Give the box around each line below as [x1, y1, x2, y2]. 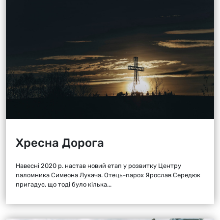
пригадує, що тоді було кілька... [16, 181, 111, 189]
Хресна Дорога [16, 136, 104, 150]
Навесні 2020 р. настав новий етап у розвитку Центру [16, 162, 181, 170]
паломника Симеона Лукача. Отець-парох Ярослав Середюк [16, 171, 200, 179]
